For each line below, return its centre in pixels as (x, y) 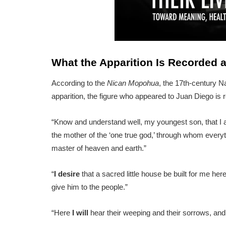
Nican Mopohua (133, 83)
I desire (68, 174)
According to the (79, 83)
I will (80, 213)
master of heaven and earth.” (99, 148)
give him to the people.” (90, 187)
